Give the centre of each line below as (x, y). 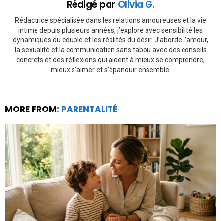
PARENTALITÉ (89, 109)
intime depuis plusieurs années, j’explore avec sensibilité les (110, 30)
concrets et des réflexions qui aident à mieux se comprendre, (110, 59)
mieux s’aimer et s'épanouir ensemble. (110, 69)
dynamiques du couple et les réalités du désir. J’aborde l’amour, (110, 40)
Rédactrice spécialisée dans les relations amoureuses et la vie (110, 20)
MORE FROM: (33, 109)
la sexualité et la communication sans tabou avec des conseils (110, 50)
